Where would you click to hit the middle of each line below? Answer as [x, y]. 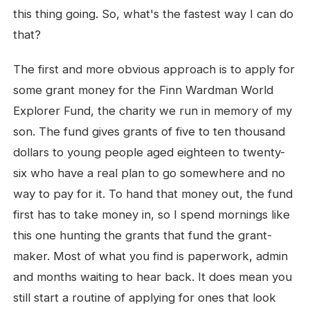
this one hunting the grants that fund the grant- [143, 235]
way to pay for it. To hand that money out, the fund [153, 194]
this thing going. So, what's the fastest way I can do [154, 14]
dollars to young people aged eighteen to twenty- [149, 152]
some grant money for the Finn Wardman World [144, 90]
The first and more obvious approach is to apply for [154, 69]
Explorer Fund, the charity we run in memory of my [153, 111]
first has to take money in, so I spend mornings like [152, 215]
